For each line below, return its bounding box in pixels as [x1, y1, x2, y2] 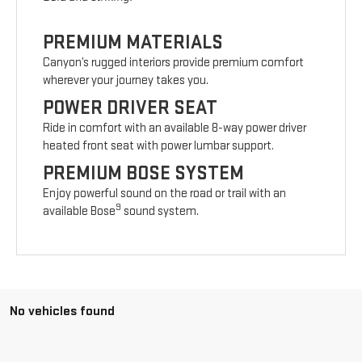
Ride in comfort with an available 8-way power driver [43, 120, 307, 137]
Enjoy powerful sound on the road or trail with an [43, 186, 287, 202]
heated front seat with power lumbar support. [43, 138, 275, 154]
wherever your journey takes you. [43, 73, 209, 89]
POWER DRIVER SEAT [43, 96, 218, 120]
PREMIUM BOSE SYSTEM [43, 162, 245, 186]
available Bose [43, 204, 116, 220]
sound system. [121, 204, 200, 220]
